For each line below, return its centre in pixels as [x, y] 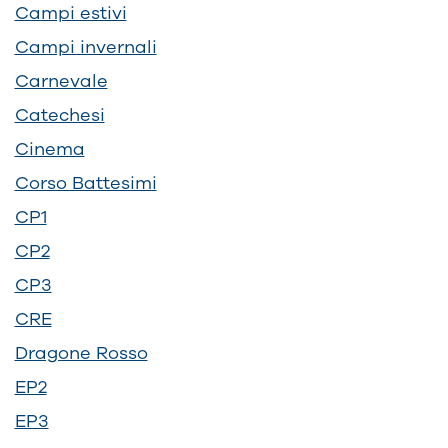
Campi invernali [85, 46]
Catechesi [59, 114]
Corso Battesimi [85, 182]
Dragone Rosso [81, 352]
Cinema [49, 148]
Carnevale [61, 80]
